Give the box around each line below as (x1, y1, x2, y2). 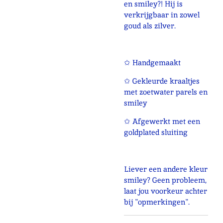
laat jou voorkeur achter (124, 186, 207, 196)
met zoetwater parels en (124, 87, 208, 97)
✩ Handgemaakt (124, 57, 181, 67)
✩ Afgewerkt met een (124, 116, 200, 126)
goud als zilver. (124, 20, 178, 30)
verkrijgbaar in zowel (124, 9, 200, 19)
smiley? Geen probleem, (124, 175, 207, 185)
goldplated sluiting (124, 127, 188, 137)
